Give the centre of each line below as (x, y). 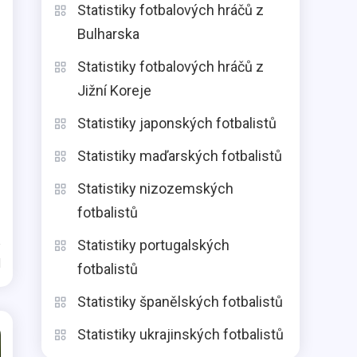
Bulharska (108, 34)
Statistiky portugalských (153, 245)
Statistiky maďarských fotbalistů (180, 156)
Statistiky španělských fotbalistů (180, 302)
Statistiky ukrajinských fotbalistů (180, 334)
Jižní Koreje (114, 90)
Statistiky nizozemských (155, 188)
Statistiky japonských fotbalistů (177, 123)
